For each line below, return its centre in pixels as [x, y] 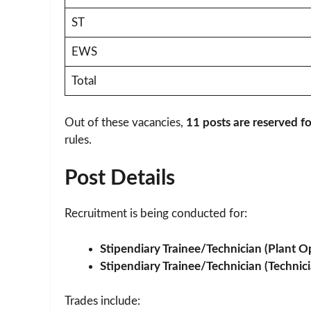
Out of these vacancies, [125, 122]
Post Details [120, 179]
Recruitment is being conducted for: [156, 214]
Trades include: [102, 301]
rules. [78, 140]
